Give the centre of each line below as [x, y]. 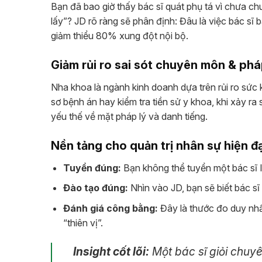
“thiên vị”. [83, 223]
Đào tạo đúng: [95, 188]
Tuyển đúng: [92, 168]
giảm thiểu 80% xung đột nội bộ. [120, 36]
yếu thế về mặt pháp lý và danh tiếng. [129, 116]
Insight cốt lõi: [111, 251]
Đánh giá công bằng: [110, 208]
